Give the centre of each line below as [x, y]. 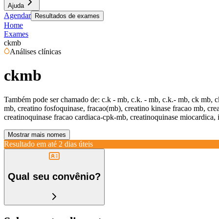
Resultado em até [30, 144]
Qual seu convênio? [54, 177]
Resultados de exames [67, 16]
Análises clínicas [35, 52]
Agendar [17, 15]
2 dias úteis [76, 144]
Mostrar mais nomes [37, 134]
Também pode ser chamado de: [52, 99]
